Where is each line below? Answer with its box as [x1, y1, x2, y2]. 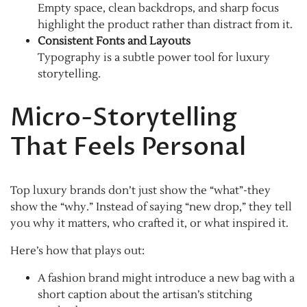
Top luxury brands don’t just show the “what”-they [10, 183, 271, 197]
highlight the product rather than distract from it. [38, 18, 293, 32]
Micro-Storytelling [10, 100, 237, 134]
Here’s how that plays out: [10, 243, 145, 258]
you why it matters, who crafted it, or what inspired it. [10, 216, 288, 230]
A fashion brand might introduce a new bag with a [38, 271, 295, 285]
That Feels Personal [10, 130, 246, 164]
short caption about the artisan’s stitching [38, 287, 252, 302]
